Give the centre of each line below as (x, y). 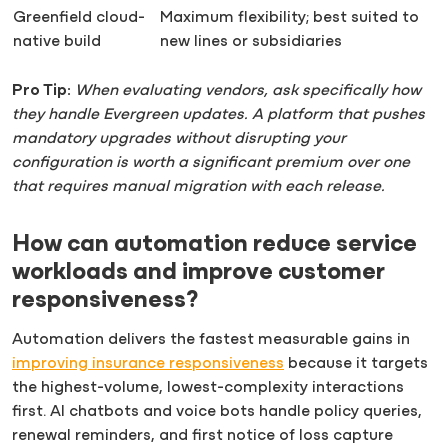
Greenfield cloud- (79, 18)
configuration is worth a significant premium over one (211, 163)
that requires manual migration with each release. (198, 187)
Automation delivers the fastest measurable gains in (211, 340)
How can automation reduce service (214, 245)
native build (57, 42)
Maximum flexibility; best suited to (289, 18)
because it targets (356, 364)
